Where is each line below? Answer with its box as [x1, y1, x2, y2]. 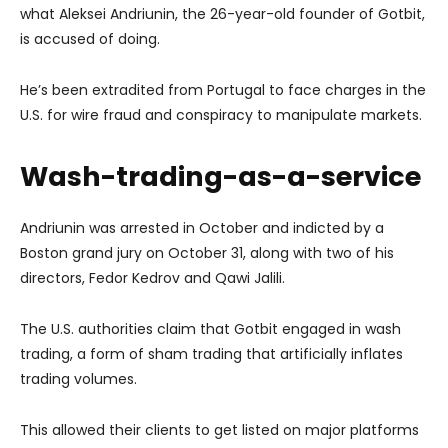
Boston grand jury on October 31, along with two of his [20, 242, 394, 263]
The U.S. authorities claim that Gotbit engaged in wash [20, 318, 401, 339]
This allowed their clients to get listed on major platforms [20, 419, 419, 440]
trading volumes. [20, 368, 137, 389]
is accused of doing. [20, 28, 160, 49]
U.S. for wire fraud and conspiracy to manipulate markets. [20, 104, 422, 125]
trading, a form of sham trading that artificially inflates [20, 343, 403, 364]
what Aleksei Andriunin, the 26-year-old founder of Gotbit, [20, 3, 425, 24]
